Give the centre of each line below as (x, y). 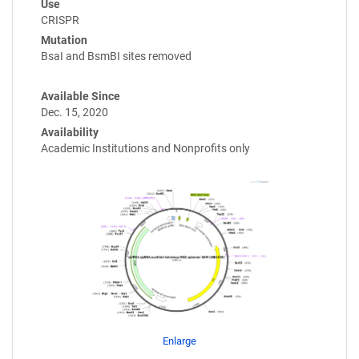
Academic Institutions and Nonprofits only (145, 148)
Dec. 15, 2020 (75, 112)
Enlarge (179, 341)
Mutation (64, 40)
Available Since (81, 96)
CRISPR (60, 20)
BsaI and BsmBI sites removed (116, 56)
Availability (70, 132)
